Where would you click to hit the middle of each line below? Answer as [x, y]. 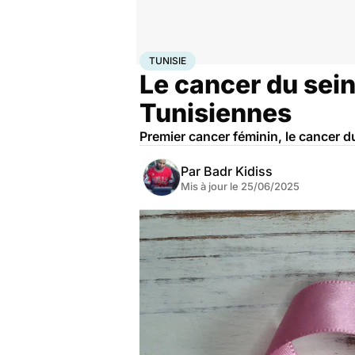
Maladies [219, 58]
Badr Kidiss [238, 171]
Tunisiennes [216, 113]
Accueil [156, 58]
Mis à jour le [211, 186]
